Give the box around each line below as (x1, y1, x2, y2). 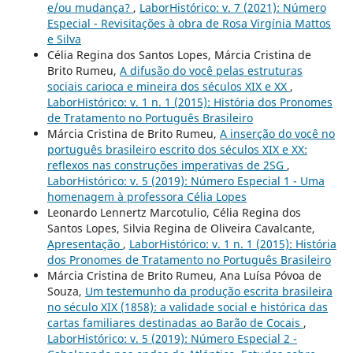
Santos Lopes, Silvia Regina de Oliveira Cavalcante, (46, 221, 315, 236)
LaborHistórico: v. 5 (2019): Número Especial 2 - (46, 331, 297, 347)
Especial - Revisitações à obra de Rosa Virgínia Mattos (46, 16, 331, 32)
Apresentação (46, 236, 123, 252)
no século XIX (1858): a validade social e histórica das (46, 299, 328, 315)
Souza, (46, 284, 85, 299)
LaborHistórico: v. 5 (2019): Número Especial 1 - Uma (46, 173, 325, 189)
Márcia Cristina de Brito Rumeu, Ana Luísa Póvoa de (46, 268, 321, 284)
